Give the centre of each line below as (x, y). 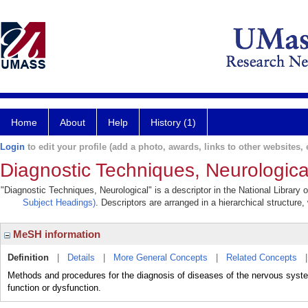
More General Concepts (161, 257)
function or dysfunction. (54, 288)
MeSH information (55, 234)
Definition (28, 257)
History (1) (173, 122)
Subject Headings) (59, 202)
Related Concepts (262, 257)
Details (81, 257)
